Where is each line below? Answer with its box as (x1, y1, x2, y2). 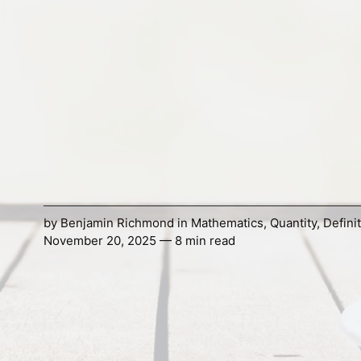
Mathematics (190, 215, 263, 231)
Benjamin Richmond (60, 215, 174, 231)
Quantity (269, 215, 317, 231)
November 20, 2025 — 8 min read (43, 233, 235, 249)
